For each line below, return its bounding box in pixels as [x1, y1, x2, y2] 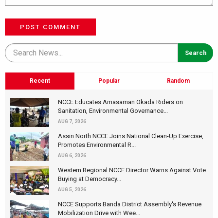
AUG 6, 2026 [58, 152, 86, 158]
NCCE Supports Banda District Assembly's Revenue [58, 200, 201, 208]
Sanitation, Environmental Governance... [58, 107, 168, 114]
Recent [30, 77, 50, 85]
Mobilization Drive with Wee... [58, 209, 140, 217]
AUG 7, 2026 [58, 118, 86, 124]
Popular [98, 77, 120, 85]
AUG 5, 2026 [58, 186, 86, 192]
